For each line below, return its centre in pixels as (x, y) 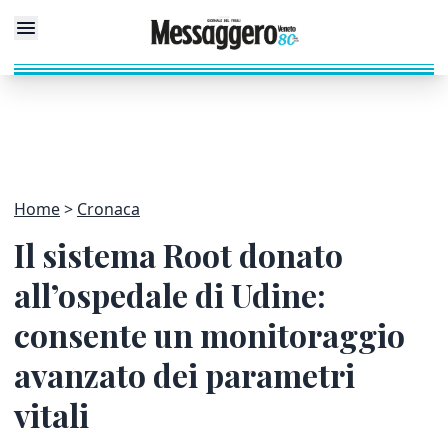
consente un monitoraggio (209, 334)
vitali (51, 414)
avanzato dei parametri (184, 374)
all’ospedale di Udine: (170, 294)
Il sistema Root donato (178, 254)
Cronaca (108, 209)
